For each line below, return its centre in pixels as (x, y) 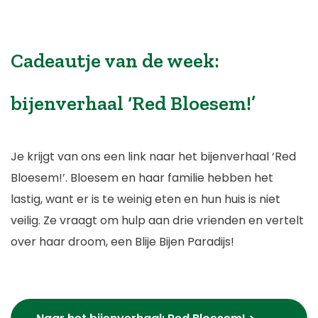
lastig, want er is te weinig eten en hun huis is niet (146, 199)
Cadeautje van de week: (115, 60)
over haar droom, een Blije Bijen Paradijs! (122, 241)
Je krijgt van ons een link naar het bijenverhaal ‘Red (153, 156)
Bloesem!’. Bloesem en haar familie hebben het (142, 177)
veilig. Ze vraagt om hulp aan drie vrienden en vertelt (157, 220)
